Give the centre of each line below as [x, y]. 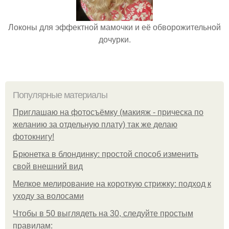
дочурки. [114, 39]
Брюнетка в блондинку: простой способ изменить [106, 154]
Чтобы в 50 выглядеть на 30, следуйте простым [103, 213]
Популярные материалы [60, 95]
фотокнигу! [33, 137]
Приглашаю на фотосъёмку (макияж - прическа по [108, 112]
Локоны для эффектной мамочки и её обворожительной [114, 27]
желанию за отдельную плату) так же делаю [95, 124]
